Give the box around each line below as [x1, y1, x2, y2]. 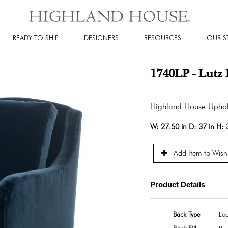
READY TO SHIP [12, 33, 59, 42]
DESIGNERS [83, 33, 119, 42]
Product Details [150, 180, 205, 189]
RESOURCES [144, 33, 181, 42]
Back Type [173, 210, 201, 219]
